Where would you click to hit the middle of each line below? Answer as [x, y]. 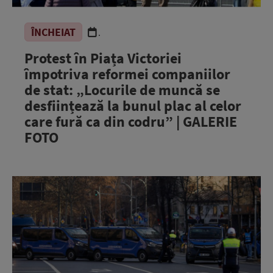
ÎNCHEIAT [53, 32]
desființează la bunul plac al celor [133, 105]
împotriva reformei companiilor [127, 74]
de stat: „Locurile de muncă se [122, 90]
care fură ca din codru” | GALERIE [131, 121]
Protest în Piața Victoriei [103, 58]
